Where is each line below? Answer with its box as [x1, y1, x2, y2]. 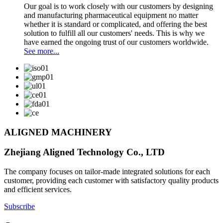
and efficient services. [4, 185, 72, 194]
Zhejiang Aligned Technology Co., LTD [4, 147, 165, 158]
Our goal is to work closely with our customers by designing [24, 2, 213, 11]
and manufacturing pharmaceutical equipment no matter [24, 11, 198, 20]
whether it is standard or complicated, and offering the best [24, 20, 207, 29]
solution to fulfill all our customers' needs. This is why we [24, 29, 205, 38]
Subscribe [4, 202, 35, 211]
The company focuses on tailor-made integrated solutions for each [4, 167, 210, 176]
